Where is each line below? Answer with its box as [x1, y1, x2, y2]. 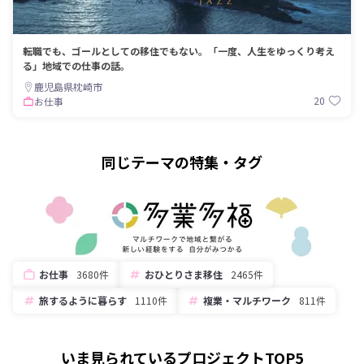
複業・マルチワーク [203, 292, 291, 307]
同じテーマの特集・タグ [102, 150, 262, 172]
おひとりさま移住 [145, 266, 223, 281]
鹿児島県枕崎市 [34, 79, 102, 93]
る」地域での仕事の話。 [23, 58, 130, 72]
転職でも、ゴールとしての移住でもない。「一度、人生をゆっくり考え [23, 43, 335, 58]
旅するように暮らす [39, 292, 127, 307]
